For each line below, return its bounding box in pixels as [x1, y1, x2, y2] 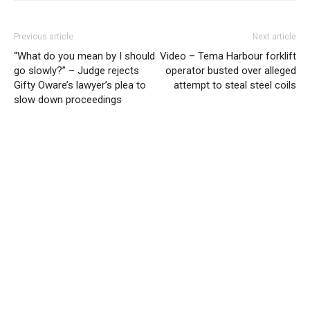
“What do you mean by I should [14, 49, 155, 62]
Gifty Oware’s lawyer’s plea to [14, 78, 146, 91]
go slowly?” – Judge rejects [14, 64, 139, 77]
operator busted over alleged [165, 64, 296, 77]
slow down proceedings [14, 93, 122, 106]
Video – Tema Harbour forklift [160, 49, 296, 62]
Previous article [14, 31, 73, 42]
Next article [253, 31, 296, 42]
